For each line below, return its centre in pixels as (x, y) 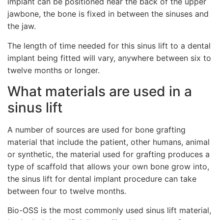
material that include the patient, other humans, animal (109, 142)
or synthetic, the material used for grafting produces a (109, 154)
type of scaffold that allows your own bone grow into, (108, 166)
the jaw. (22, 26)
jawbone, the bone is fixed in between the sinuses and (108, 14)
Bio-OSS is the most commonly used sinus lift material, (109, 210)
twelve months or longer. (54, 70)
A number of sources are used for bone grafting (96, 129)
